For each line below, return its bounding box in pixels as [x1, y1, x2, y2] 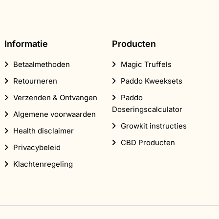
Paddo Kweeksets [120, 76, 182, 86]
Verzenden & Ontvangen [13, 92, 97, 102]
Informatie [4, 38, 48, 49]
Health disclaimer [13, 126, 74, 135]
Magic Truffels [120, 59, 172, 69]
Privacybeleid [13, 142, 61, 152]
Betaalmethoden [13, 59, 70, 69]
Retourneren [13, 76, 57, 86]
